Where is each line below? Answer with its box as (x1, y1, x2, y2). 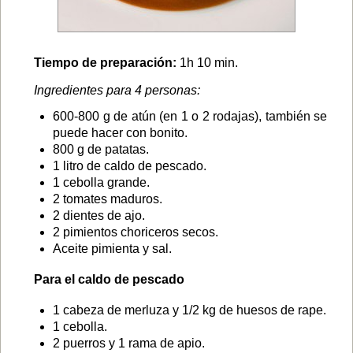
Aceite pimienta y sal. (53, 242, 172, 255)
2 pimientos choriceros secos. (53, 225, 218, 239)
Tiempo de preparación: (34, 56, 176, 69)
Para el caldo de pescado (34, 273, 184, 286)
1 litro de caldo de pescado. (53, 159, 206, 173)
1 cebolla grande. (53, 176, 150, 189)
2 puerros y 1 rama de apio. (53, 336, 205, 350)
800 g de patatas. (53, 143, 149, 156)
